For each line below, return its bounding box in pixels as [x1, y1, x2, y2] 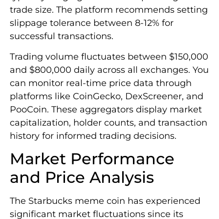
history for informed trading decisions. [10, 130, 176, 141]
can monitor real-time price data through [10, 77, 192, 88]
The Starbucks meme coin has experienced [10, 196, 200, 207]
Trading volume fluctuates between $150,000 [10, 51, 208, 62]
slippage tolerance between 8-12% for [10, 18, 174, 29]
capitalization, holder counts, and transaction [10, 117, 207, 128]
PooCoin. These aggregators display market [10, 104, 202, 115]
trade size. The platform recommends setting [10, 4, 208, 16]
